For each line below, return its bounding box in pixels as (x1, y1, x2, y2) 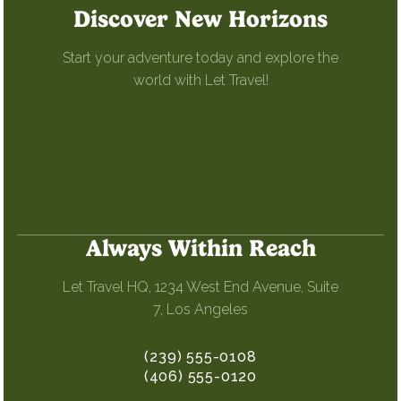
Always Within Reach (85, 235, 316, 261)
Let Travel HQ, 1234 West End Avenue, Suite (63, 278, 338, 295)
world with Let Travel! (132, 72, 269, 89)
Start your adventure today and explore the (63, 49, 338, 66)
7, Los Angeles (153, 301, 248, 318)
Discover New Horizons (73, 5, 328, 32)
